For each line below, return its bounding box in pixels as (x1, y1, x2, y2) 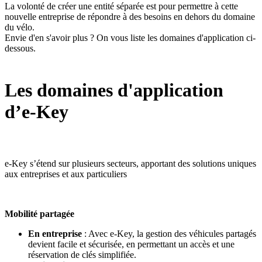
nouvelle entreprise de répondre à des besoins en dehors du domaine (5, 11, 255, 22)
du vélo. (5, 22, 35, 32)
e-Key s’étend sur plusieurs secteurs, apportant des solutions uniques (5, 158, 256, 168)
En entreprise (28, 228, 82, 239)
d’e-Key (5, 101, 68, 123)
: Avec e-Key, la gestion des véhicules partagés (82, 228, 256, 239)
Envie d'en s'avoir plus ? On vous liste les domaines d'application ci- (5, 32, 256, 43)
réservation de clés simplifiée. (28, 249, 136, 260)
